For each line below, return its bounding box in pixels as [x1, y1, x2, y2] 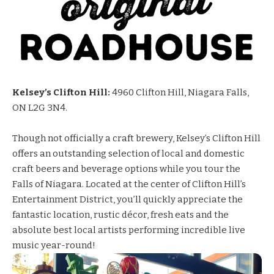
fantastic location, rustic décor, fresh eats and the [12, 209, 229, 220]
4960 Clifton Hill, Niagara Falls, [112, 86, 249, 98]
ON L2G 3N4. [12, 102, 67, 113]
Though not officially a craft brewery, [12, 132, 176, 144]
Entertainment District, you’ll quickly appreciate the [12, 193, 243, 205]
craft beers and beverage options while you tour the [12, 163, 240, 174]
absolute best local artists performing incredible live [12, 224, 245, 235]
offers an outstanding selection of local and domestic [12, 147, 245, 159]
